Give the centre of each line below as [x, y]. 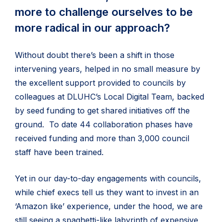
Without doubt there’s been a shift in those [95, 55]
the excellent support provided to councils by [100, 83]
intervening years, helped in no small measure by [108, 69]
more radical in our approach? [92, 28]
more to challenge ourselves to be [104, 12]
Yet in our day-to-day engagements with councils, [108, 178]
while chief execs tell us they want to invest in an [107, 192]
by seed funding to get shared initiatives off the [102, 111]
